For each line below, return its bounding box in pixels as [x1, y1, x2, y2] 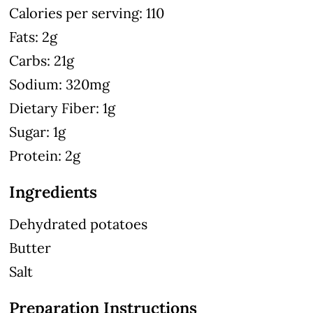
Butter [9, 238, 52, 256]
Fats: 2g [9, 27, 58, 45]
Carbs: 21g [9, 51, 75, 69]
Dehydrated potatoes [9, 214, 148, 233]
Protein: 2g [9, 146, 81, 164]
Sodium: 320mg [9, 75, 110, 93]
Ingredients [9, 181, 98, 202]
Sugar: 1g [9, 122, 66, 140]
